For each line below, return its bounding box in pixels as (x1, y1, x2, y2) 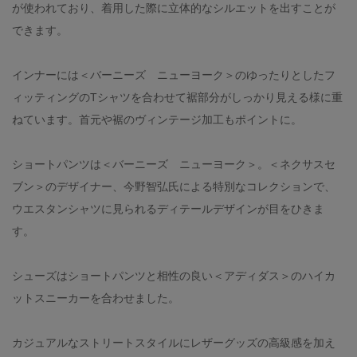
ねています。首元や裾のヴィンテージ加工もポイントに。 (12, 112, 302, 126)
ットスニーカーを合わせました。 (12, 291, 179, 304)
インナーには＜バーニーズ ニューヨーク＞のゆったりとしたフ (12, 68, 335, 81)
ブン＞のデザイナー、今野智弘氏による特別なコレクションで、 (12, 179, 335, 193)
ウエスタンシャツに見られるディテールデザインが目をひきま (12, 202, 324, 215)
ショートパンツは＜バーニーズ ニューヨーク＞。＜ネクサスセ (12, 157, 335, 171)
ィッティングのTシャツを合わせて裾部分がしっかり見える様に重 (12, 90, 343, 104)
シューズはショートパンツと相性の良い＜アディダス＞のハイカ (12, 269, 335, 282)
